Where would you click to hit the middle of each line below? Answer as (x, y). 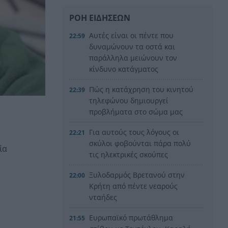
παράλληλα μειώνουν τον (133, 58)
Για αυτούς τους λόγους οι (134, 132)
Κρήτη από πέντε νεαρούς (134, 186)
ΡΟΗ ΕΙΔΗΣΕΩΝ (100, 18)
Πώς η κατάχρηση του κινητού (141, 89)
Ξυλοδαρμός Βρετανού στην (137, 175)
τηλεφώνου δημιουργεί (129, 100)
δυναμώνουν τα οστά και (132, 46)
